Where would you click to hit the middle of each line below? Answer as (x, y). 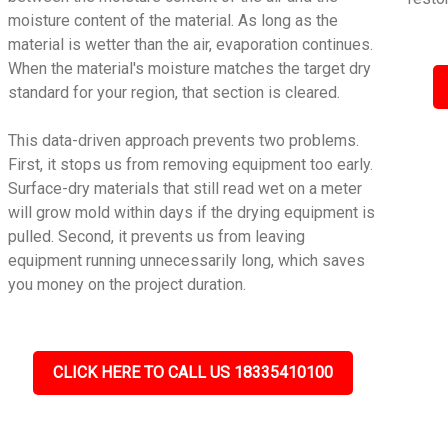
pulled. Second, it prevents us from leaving (157, 236)
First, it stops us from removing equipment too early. (191, 164)
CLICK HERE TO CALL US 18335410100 (193, 372)
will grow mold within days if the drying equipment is (192, 212)
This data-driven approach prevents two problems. (184, 140)
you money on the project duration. (127, 284)
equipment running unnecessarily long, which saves (187, 260)
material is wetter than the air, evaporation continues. (191, 44)
